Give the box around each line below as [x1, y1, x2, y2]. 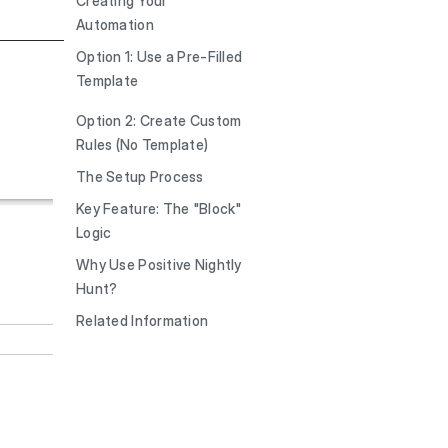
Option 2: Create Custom [76, 112, 242, 129]
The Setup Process [76, 168, 204, 185]
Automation [76, 16, 154, 33]
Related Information [76, 312, 209, 329]
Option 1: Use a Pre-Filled [76, 48, 243, 65]
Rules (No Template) [76, 136, 209, 153]
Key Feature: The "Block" [76, 200, 242, 217]
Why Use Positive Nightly [76, 256, 242, 273]
